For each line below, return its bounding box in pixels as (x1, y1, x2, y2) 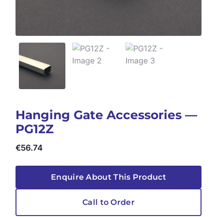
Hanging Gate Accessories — (15, 108, 197, 123)
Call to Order (82, 198, 135, 207)
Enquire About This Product (51, 172, 166, 182)
